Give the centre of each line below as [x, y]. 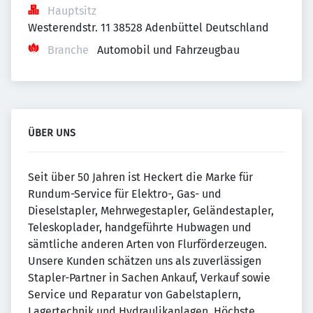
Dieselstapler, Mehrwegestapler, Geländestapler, [151, 211]
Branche [68, 50]
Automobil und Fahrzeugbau [168, 50]
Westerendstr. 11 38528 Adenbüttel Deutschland [148, 28]
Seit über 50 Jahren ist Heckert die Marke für [140, 177]
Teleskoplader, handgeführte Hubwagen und [140, 227]
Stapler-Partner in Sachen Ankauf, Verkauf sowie [149, 278]
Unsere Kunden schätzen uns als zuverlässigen [145, 261]
